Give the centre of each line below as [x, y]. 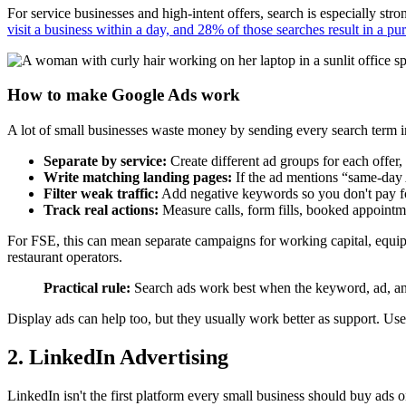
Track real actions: [101, 210]
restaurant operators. [65, 257]
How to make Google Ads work [124, 95]
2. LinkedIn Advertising [118, 357]
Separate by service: [105, 161]
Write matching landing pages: [138, 178]
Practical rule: [87, 288]
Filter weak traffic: [101, 194]
